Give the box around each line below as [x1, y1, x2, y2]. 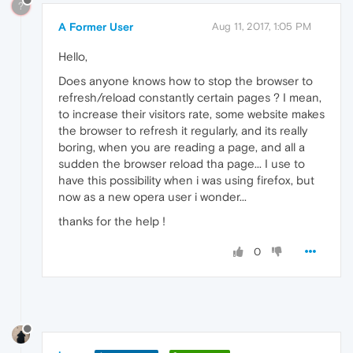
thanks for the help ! [58, 214, 165, 228]
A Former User [58, 20, 133, 33]
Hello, [58, 49, 87, 63]
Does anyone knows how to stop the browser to [58, 73, 313, 87]
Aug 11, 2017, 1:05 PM [212, 20, 311, 32]
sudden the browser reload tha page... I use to [58, 156, 305, 170]
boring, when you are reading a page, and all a [58, 139, 305, 154]
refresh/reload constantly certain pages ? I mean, [58, 90, 321, 104]
